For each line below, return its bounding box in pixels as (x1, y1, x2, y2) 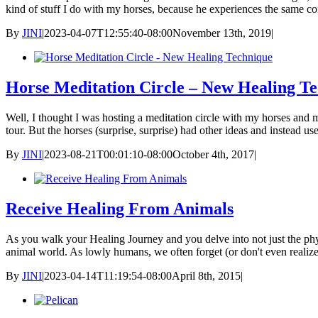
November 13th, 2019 (172, 27, 271, 40)
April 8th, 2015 (172, 269, 241, 282)
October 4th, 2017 (172, 148, 254, 161)
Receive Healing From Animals (6, 199, 234, 218)
